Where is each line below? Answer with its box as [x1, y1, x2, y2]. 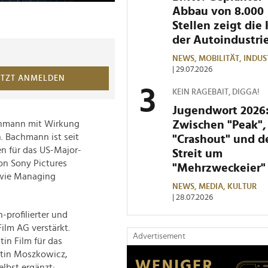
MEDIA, [199, 182, 227, 191]
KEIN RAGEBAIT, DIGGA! [172, 87, 260, 96]
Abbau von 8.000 [172, 5, 264, 17]
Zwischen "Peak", [172, 118, 266, 131]
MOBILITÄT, [199, 54, 243, 63]
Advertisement [133, 232, 185, 240]
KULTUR [227, 182, 257, 191]
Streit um [172, 147, 223, 160]
